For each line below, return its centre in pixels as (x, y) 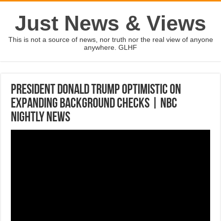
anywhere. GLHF (110, 47)
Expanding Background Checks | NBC (94, 104)
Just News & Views (110, 23)
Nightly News (41, 118)
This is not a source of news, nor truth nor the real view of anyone (110, 39)
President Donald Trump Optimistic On (96, 90)
